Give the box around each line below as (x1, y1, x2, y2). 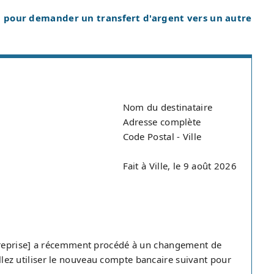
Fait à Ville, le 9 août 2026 (122, 160, 237, 172)
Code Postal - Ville (122, 130, 202, 143)
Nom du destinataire (122, 101, 213, 113)
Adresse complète (122, 116, 201, 128)
